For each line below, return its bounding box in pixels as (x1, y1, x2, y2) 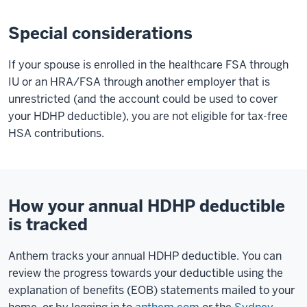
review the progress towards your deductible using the (8, 266, 283, 280)
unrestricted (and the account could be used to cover (8, 92, 278, 106)
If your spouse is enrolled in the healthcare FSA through (8, 58, 288, 72)
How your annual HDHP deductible (8, 195, 285, 217)
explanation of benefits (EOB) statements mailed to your (8, 283, 295, 297)
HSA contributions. (8, 126, 104, 140)
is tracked (8, 214, 88, 235)
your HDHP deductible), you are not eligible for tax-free (8, 109, 288, 123)
